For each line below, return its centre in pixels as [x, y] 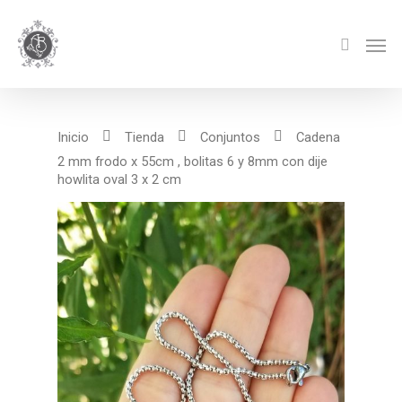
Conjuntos [230, 137]
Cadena [316, 137]
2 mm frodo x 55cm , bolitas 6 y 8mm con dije [192, 162]
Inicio [73, 137]
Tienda [144, 137]
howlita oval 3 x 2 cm [119, 179]
